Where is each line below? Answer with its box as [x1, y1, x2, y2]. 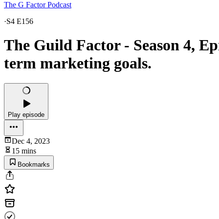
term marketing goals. [4, 54, 152, 72]
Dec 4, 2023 [12, 136, 50, 145]
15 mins [12, 146, 36, 155]
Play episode [8, 110, 44, 118]
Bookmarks [18, 160, 50, 168]
